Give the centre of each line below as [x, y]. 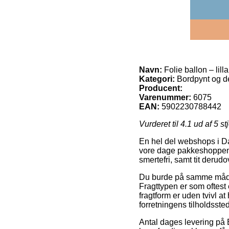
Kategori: [157, 79]
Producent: [161, 88]
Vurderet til [160, 124]
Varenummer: [165, 97]
